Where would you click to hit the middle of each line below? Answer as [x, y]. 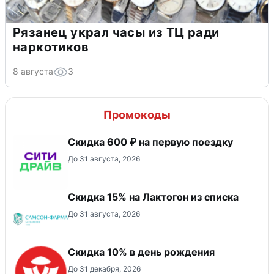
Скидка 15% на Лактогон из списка [153, 197]
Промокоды [137, 114]
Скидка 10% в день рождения [141, 252]
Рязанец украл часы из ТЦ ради [116, 32]
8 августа [33, 71]
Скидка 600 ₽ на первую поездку [150, 142]
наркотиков [51, 47]
